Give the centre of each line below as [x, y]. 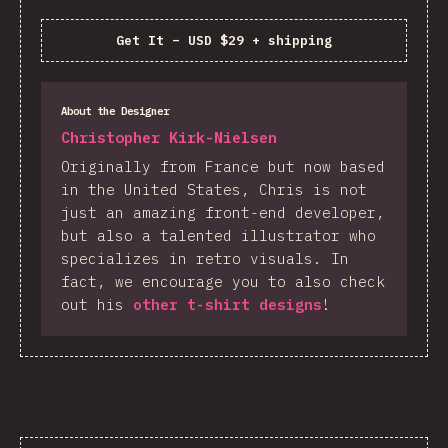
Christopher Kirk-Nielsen [169, 137]
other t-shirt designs [227, 304]
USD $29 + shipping [260, 40]
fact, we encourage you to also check [223, 281]
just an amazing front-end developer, [223, 212]
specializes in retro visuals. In [205, 258]
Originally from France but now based [223, 166]
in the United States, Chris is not [214, 189]
